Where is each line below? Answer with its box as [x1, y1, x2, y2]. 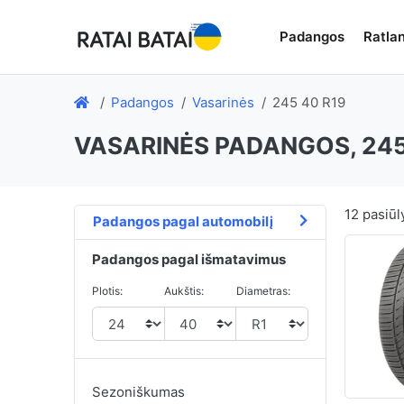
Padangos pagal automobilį [92, 213, 273, 231]
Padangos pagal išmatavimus [91, 251, 286, 269]
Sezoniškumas [91, 383, 185, 401]
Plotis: [91, 283, 123, 298]
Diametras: [236, 283, 291, 298]
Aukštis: [163, 283, 204, 298]
